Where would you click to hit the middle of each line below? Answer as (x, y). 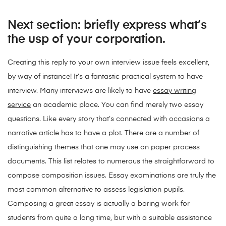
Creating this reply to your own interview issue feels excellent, (108, 63)
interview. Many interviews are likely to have (80, 91)
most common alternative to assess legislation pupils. (96, 190)
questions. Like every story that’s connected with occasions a (109, 119)
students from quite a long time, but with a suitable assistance (110, 218)
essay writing (175, 91)
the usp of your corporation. (87, 40)
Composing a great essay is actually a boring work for (99, 204)
